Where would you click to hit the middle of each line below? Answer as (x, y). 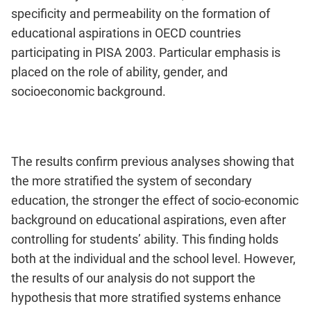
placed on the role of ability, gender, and (119, 72)
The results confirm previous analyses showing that (153, 162)
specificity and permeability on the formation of (141, 14)
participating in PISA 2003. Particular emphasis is (146, 53)
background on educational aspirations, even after (149, 220)
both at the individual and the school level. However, (153, 259)
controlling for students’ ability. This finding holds (145, 239)
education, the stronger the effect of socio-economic (155, 201)
